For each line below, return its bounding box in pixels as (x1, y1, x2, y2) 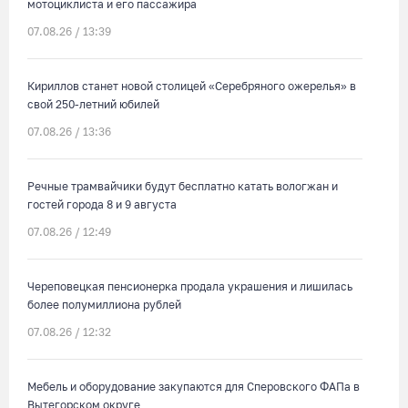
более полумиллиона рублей (27, 298, 181, 311)
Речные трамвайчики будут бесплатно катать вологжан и (27, 179, 338, 193)
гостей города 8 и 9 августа (27, 198, 177, 211)
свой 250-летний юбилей (27, 97, 159, 111)
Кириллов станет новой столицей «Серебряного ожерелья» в (27, 79, 356, 93)
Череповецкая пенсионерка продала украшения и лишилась (27, 280, 352, 293)
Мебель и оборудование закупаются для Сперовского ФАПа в (27, 380, 360, 393)
